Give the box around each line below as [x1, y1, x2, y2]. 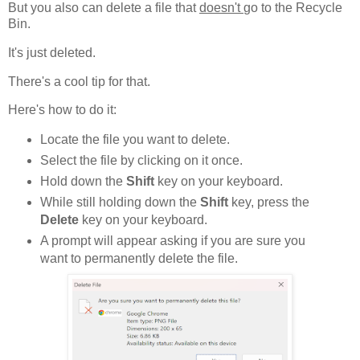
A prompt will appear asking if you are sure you [39, 234, 305, 248]
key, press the [227, 195, 309, 210]
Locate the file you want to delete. [39, 133, 230, 147]
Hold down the [39, 174, 126, 189]
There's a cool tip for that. [8, 74, 150, 88]
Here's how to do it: [8, 103, 117, 117]
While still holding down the [39, 195, 200, 210]
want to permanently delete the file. [39, 252, 238, 266]
